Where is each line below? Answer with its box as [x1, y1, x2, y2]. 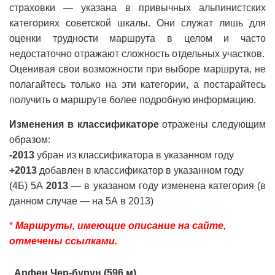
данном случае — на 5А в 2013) [9, 196, 153, 206]
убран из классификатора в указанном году [34, 150, 234, 160]
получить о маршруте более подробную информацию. [9, 95, 256, 105]
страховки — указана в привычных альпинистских [9, 2, 266, 13]
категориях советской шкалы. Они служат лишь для [9, 18, 266, 28]
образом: [9, 134, 50, 145]
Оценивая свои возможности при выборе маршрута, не [9, 64, 266, 74]
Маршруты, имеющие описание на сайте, [15, 220, 226, 231]
